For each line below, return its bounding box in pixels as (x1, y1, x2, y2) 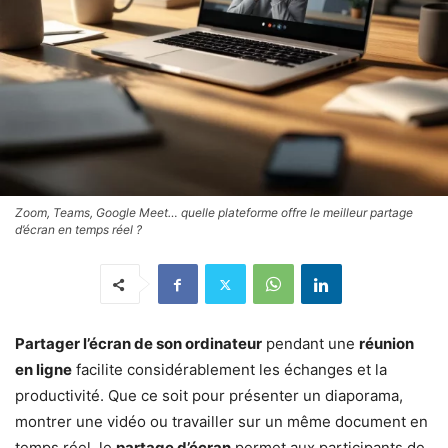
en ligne (15, 360, 72, 380)
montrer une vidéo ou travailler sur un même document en (15, 412, 428, 432)
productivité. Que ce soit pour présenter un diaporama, (15, 386, 403, 406)
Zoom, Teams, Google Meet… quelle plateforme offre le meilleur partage (15, 205, 413, 221)
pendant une (262, 334, 359, 354)
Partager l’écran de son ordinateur (15, 334, 262, 354)
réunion (359, 334, 414, 354)
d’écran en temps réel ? (15, 222, 142, 238)
